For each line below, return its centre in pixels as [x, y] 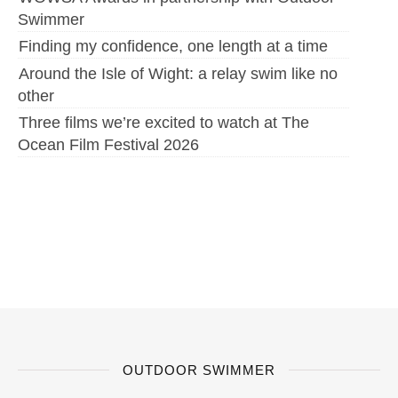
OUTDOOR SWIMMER [199, 370]
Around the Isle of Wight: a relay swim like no [178, 73]
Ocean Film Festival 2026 [108, 144]
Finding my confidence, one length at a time [173, 47]
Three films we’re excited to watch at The [164, 122]
